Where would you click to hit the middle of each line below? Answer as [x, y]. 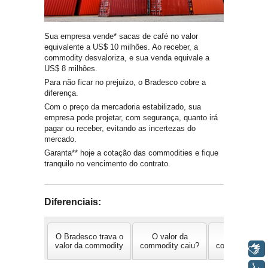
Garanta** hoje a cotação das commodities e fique [131, 153]
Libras [217, 249]
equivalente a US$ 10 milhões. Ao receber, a [121, 47]
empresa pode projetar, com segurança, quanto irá [131, 117]
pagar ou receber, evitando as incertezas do [120, 128]
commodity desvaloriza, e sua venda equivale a [127, 57]
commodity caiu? [170, 245]
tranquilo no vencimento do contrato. [107, 163]
